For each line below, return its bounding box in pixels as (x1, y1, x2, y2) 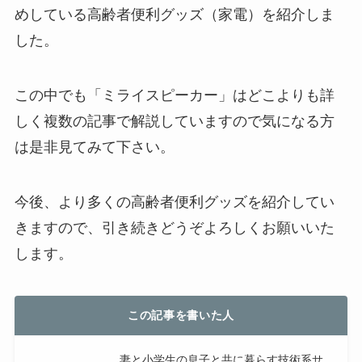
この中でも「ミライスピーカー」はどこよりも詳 (14, 87, 335, 104)
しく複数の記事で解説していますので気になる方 (14, 113, 335, 130)
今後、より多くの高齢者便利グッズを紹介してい (14, 193, 335, 210)
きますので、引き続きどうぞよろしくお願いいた (14, 219, 335, 236)
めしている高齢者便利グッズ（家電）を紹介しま (14, 6, 335, 23)
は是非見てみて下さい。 (14, 139, 175, 156)
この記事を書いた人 (127, 308, 235, 322)
